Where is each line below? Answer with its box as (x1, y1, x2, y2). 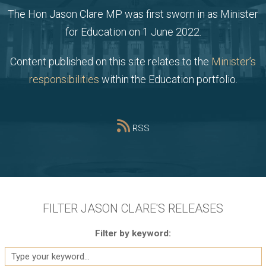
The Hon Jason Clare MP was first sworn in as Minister (8, 8, 258, 21)
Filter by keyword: (95, 228, 171, 239)
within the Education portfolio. (99, 73, 237, 86)
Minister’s (211, 55, 256, 68)
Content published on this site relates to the (10, 55, 211, 68)
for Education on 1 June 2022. (65, 26, 201, 39)
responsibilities (28, 73, 99, 86)
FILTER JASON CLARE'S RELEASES (43, 201, 223, 216)
